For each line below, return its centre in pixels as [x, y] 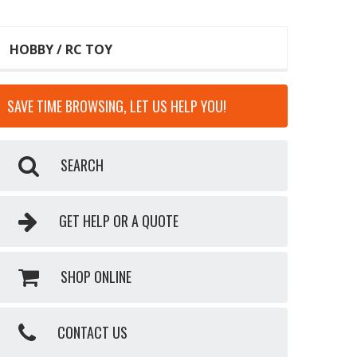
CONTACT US [92, 332]
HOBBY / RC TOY [61, 49]
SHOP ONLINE [96, 277]
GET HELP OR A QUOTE [118, 221]
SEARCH [82, 165]
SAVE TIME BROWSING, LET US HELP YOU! [117, 106]
